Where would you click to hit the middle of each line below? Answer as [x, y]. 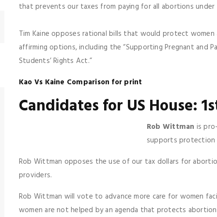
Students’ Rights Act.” [59, 61]
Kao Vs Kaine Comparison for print [81, 82]
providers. [36, 175]
